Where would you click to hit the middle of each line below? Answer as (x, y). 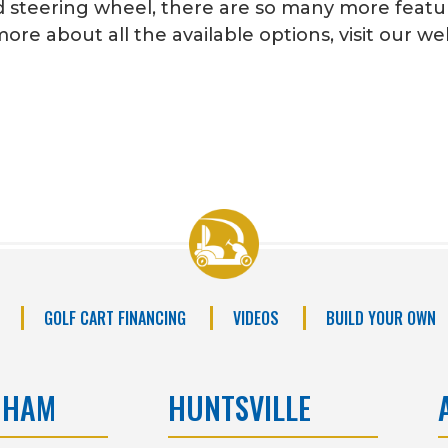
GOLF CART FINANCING (115, 317)
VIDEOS (256, 317)
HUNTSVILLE (239, 407)
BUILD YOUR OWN (381, 317)
